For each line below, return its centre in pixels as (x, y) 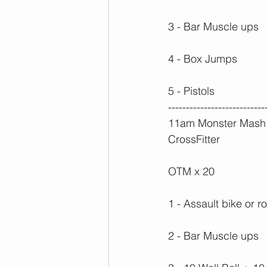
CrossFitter (194, 139)
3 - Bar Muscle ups (213, 26)
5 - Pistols (191, 91)
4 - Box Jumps (203, 58)
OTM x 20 (191, 171)
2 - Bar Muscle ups (213, 235)
